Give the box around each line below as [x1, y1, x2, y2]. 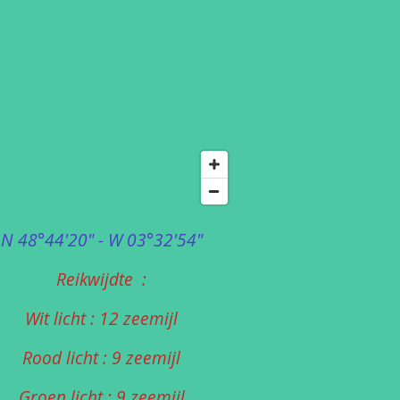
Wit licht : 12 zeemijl [25, 306, 178, 331]
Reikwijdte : [56, 267, 146, 292]
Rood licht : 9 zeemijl [22, 346, 180, 371]
